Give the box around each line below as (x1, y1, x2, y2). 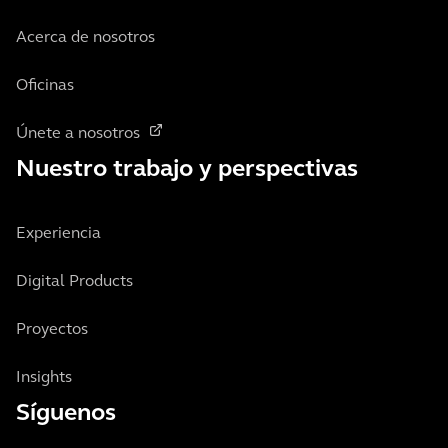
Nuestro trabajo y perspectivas (16, 158, 358, 182)
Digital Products (16, 274, 133, 290)
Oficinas (16, 78, 74, 94)
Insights (16, 370, 72, 386)
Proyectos (16, 322, 88, 338)
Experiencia (16, 226, 101, 242)
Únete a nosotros (16, 126, 140, 142)
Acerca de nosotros (16, 30, 155, 46)
